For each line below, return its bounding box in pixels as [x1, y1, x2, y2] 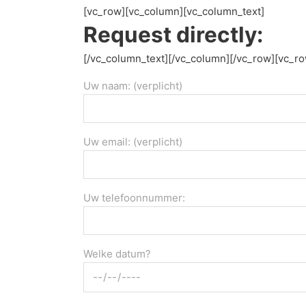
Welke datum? [83, 247, 151, 260]
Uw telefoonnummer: [83, 191, 185, 204]
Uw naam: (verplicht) [83, 79, 182, 92]
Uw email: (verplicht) [83, 135, 182, 148]
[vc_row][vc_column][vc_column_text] [83, 5, 264, 18]
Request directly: [83, 21, 263, 48]
